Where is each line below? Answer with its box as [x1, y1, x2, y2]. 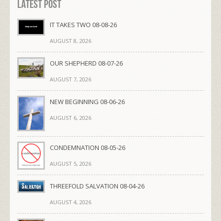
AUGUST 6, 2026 [50, 113, 91, 121]
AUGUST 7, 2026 [50, 75, 91, 83]
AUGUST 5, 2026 [50, 160, 91, 168]
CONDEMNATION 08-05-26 [50, 143, 125, 152]
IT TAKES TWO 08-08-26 [50, 20, 117, 29]
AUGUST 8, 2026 [50, 37, 91, 44]
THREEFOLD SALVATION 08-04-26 [50, 182, 145, 191]
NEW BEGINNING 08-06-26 [50, 97, 125, 106]
